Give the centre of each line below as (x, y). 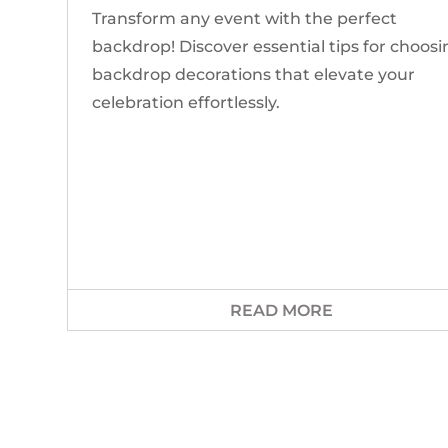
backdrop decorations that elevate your (254, 75)
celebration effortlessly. (186, 103)
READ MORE (282, 311)
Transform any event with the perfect (245, 19)
